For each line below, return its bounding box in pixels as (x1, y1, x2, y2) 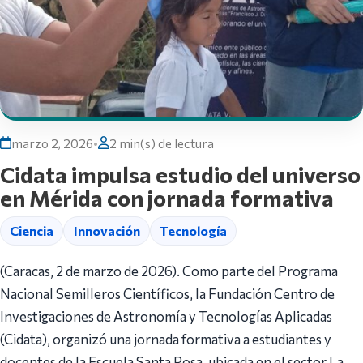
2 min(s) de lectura (109, 135, 214, 151)
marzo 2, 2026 (11, 135, 93, 151)
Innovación (73, 223, 140, 239)
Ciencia (10, 223, 54, 239)
